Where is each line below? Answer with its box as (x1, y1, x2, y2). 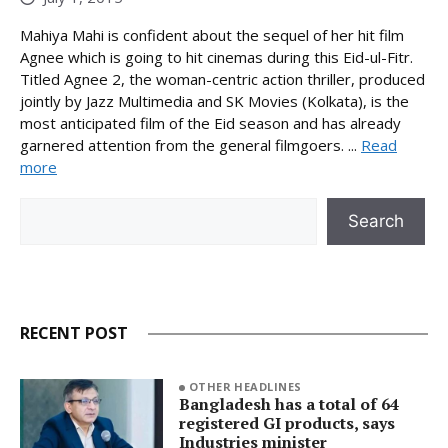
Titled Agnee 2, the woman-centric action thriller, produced (20, 68, 425, 89)
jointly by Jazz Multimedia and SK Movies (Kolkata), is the (20, 90, 409, 111)
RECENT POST (20, 322, 128, 345)
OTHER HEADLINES (188, 378, 302, 394)
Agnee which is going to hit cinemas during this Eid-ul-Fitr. (20, 46, 413, 67)
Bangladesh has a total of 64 (178, 392, 399, 415)
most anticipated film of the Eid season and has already (20, 112, 401, 133)
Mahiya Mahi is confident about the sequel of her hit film (20, 24, 404, 45)
